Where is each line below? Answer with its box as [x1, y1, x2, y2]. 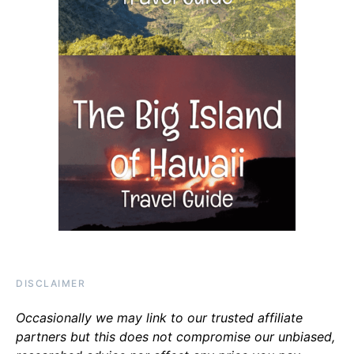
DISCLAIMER [16, 277, 85, 290]
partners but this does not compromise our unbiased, [16, 329, 335, 345]
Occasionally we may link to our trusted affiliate [16, 310, 303, 326]
